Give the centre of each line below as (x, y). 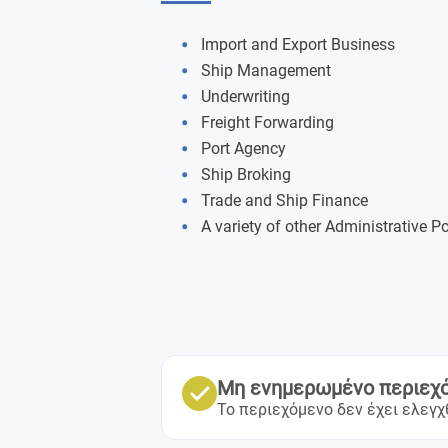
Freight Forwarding (267, 122)
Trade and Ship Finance (284, 200)
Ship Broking (246, 174)
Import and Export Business (298, 44)
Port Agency (243, 148)
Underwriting (245, 96)
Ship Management (266, 70)
